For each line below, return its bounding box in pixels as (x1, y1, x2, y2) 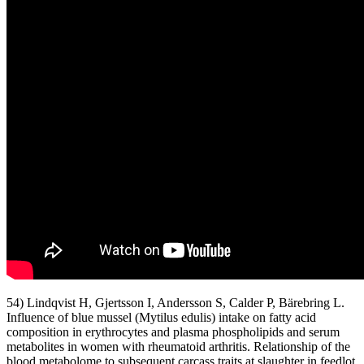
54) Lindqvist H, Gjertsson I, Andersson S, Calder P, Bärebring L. (6, 295, 344, 310)
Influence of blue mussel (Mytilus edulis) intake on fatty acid (6, 310, 316, 324)
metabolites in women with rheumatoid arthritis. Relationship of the (6, 339, 350, 353)
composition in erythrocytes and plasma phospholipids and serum (6, 324, 340, 339)
